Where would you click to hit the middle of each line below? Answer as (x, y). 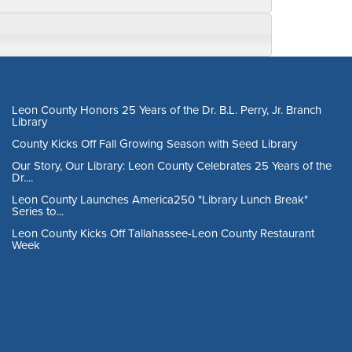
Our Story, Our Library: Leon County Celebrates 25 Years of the (172, 165)
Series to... (38, 211)
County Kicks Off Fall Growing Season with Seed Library (154, 143)
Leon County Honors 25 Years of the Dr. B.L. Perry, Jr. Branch (167, 109)
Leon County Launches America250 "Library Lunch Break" (160, 199)
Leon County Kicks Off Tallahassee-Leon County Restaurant (163, 233)
